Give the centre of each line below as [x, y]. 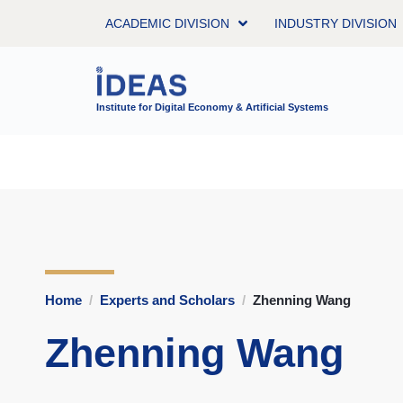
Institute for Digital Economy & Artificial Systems [212, 107]
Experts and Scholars [167, 300]
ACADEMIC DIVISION [167, 23]
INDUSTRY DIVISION [336, 23]
